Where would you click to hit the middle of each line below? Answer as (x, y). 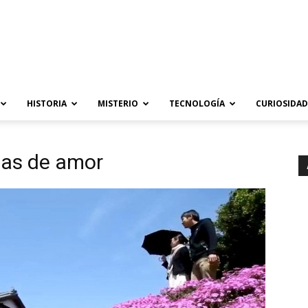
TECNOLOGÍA (197, 103)
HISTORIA (47, 103)
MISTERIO (118, 103)
